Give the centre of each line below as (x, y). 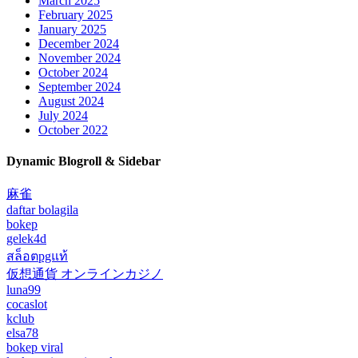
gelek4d (26, 238)
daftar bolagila (42, 209)
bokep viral (35, 347)
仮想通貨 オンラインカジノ (85, 273)
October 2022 (73, 129)
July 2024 (63, 115)
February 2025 (76, 14)
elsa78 (22, 332)
